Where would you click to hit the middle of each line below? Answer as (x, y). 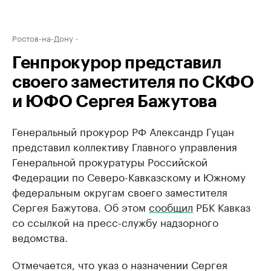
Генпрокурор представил (117, 63)
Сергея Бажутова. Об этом (80, 206)
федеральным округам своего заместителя (120, 191)
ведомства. (40, 237)
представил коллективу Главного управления (125, 146)
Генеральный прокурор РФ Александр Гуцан (123, 131)
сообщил (171, 206)
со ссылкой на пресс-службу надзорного (115, 221)
